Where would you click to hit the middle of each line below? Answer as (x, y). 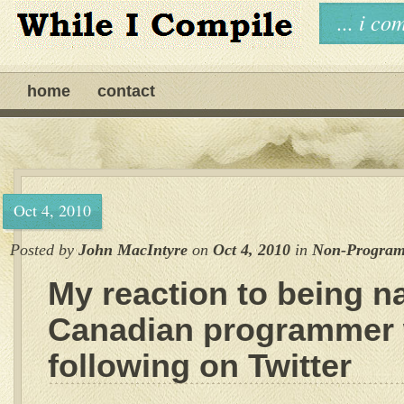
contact (126, 91)
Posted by (44, 250)
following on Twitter (200, 366)
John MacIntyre (133, 250)
